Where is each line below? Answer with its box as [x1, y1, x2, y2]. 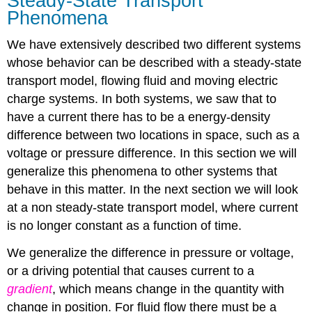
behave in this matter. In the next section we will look [7, 182, 299, 196]
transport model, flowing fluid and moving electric [7, 73, 279, 88]
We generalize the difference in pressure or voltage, [7, 245, 295, 260]
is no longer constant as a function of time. [7, 218, 242, 233]
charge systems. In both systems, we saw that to [7, 91, 277, 106]
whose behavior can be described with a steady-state [7, 55, 302, 70]
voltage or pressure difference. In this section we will [7, 146, 297, 160]
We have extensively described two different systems [7, 37, 302, 52]
